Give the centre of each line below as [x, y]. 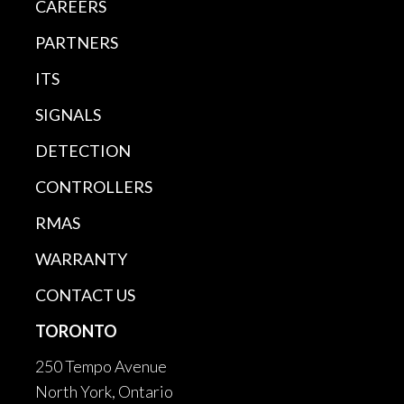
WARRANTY [81, 258]
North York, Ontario [104, 391]
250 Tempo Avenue [101, 366]
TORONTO [76, 331]
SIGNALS [68, 114]
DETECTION [83, 150]
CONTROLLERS [94, 186]
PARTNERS [77, 42]
